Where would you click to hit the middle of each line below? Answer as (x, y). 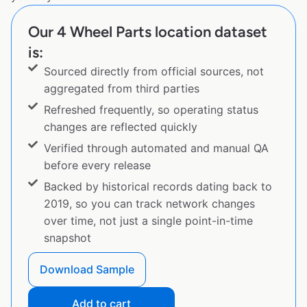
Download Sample (87, 270)
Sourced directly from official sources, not (153, 72)
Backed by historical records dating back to (158, 187)
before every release (97, 165)
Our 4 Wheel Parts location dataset (148, 32)
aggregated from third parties (121, 89)
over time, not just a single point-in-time (148, 221)
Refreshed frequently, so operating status (151, 110)
